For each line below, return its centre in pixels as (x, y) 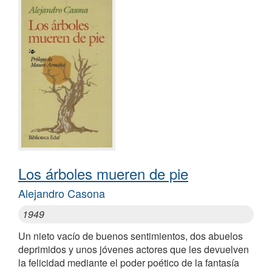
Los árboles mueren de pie (103, 174)
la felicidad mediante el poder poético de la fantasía (129, 263)
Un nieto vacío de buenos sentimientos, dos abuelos (131, 236)
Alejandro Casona (62, 193)
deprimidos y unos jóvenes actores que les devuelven (134, 250)
